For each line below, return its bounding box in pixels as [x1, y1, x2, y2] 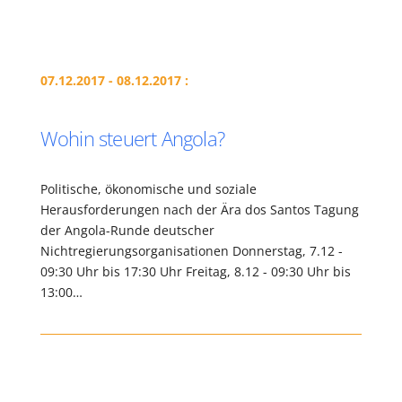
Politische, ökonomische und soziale [39, 180, 257, 197]
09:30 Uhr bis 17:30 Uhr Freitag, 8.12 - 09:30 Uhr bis [39, 263, 351, 280]
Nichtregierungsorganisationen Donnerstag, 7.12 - [39, 242, 346, 259]
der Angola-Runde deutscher [39, 222, 214, 239]
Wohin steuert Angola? [39, 125, 224, 152]
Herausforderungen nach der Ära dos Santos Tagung [39, 201, 359, 218]
